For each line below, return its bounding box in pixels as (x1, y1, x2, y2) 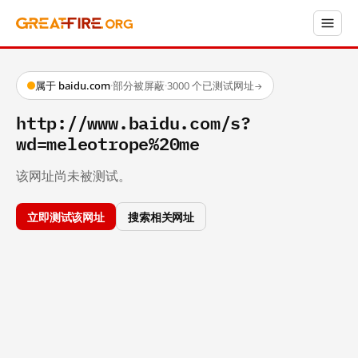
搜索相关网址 (128, 206, 195, 225)
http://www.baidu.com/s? (16, 107, 251, 137)
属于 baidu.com (35, 78, 110, 93)
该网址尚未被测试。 (16, 166, 131, 185)
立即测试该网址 (27, 206, 105, 225)
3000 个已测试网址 (167, 78, 254, 93)
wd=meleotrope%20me (16, 128, 201, 157)
